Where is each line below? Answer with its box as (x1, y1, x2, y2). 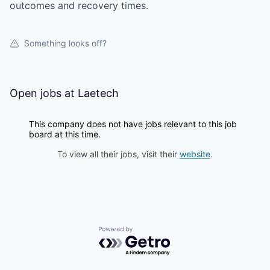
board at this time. (29, 129, 101, 139)
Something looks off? (24, 38, 107, 48)
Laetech (78, 87, 119, 99)
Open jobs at (10, 87, 78, 99)
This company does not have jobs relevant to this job (29, 119, 237, 129)
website (180, 149, 210, 159)
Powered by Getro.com (98, 226, 204, 239)
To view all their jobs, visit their (57, 149, 180, 159)
